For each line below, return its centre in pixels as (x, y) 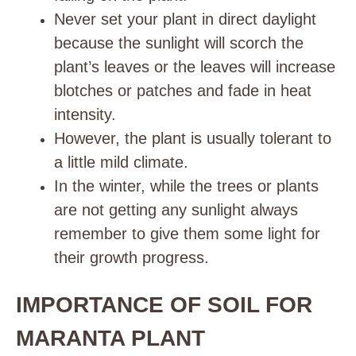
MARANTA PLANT (114, 338)
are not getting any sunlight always (176, 210)
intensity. (85, 114)
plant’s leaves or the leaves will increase (195, 67)
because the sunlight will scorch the (179, 43)
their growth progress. (132, 257)
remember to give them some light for (187, 234)
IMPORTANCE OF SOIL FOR (164, 305)
